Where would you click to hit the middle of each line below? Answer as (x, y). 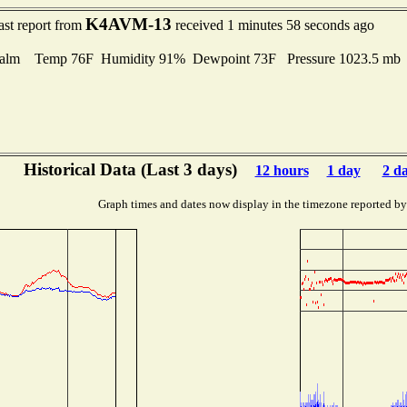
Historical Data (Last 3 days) (130, 169)
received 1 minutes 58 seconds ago (273, 25)
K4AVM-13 (128, 24)
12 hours (282, 170)
